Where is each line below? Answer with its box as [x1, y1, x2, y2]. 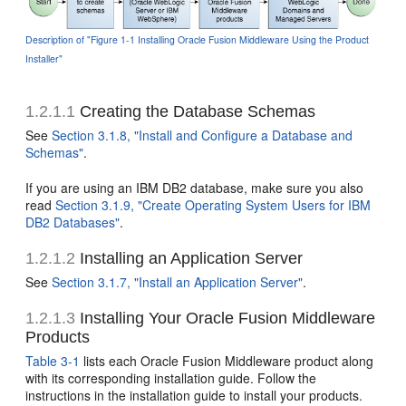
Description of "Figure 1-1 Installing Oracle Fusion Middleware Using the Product [25, 33, 370, 47]
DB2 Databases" [25, 213, 121, 232]
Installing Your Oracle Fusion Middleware [75, 309, 376, 328]
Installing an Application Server [75, 249, 304, 268]
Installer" [25, 52, 63, 66]
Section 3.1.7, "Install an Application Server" [52, 273, 304, 292]
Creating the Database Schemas [75, 102, 316, 121]
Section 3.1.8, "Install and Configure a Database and [52, 126, 353, 145]
